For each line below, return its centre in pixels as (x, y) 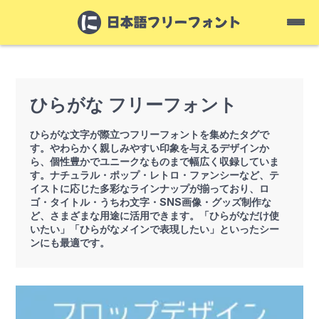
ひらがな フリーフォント (134, 105)
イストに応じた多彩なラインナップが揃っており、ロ (150, 188)
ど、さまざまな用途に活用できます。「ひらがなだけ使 (155, 215)
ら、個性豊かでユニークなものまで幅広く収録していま (155, 161)
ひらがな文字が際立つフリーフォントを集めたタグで (150, 134)
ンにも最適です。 (70, 242)
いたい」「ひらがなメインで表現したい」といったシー (155, 229)
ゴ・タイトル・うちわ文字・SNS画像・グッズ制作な (151, 202)
